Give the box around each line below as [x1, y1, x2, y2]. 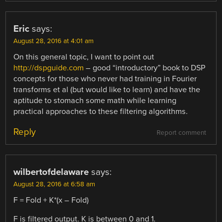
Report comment [156, 128, 206, 137]
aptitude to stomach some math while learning [13, 95, 177, 106]
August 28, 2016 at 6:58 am [13, 180, 96, 188]
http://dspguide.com [13, 62, 84, 73]
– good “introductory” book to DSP [84, 62, 206, 73]
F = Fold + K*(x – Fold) [13, 195, 89, 205]
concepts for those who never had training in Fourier [13, 73, 197, 84]
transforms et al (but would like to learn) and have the [13, 84, 201, 95]
